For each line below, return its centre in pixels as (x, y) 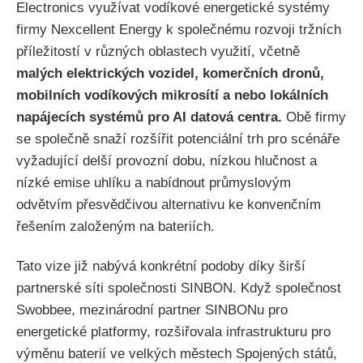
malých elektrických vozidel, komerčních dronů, (170, 74)
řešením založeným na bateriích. (115, 227)
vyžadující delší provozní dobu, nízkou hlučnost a (167, 161)
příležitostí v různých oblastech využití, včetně (158, 52)
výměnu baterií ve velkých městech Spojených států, (177, 353)
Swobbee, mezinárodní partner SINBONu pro (152, 310)
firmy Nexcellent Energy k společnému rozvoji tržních (179, 30)
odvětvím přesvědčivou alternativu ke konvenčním (169, 205)
